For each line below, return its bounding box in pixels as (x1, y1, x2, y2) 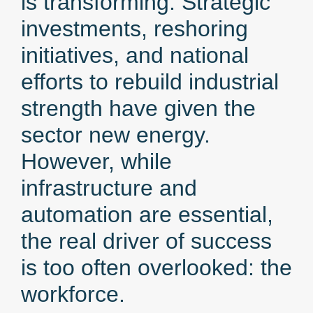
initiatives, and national (21, 43, 249, 68)
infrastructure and (21, 175, 197, 201)
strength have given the (21, 96, 256, 121)
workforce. (21, 282, 125, 307)
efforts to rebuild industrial (21, 69, 279, 94)
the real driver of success (21, 228, 272, 254)
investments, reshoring (21, 16, 248, 41)
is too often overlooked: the (21, 255, 292, 280)
